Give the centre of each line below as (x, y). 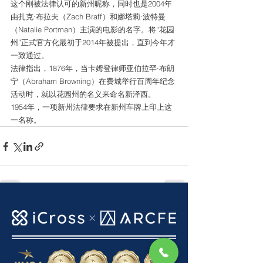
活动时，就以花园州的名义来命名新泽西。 (83, 94)
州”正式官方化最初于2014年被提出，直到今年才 (93, 42)
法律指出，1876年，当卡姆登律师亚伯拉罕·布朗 (92, 68)
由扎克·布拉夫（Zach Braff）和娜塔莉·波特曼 (88, 16)
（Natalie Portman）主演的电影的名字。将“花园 (92, 29)
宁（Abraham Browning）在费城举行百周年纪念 (93, 81)
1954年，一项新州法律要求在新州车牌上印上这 (91, 107)
